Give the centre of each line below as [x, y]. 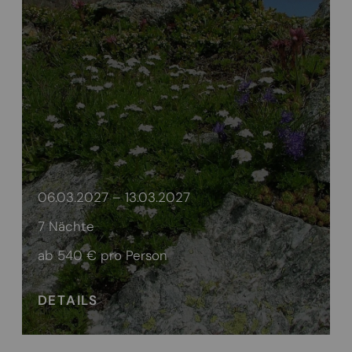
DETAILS [68, 300]
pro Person [134, 255]
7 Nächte [66, 226]
